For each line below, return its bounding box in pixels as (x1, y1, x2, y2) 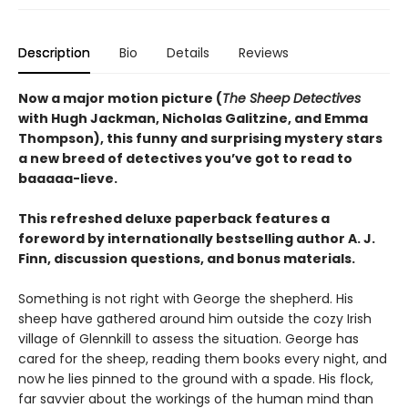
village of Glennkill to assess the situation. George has (18, 329, 359, 348)
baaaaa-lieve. (18, 168, 117, 188)
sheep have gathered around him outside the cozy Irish (18, 309, 372, 328)
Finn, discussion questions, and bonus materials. (18, 249, 355, 268)
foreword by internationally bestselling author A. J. (18, 229, 375, 248)
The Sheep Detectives (222, 88, 361, 107)
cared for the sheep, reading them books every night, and (18, 349, 387, 368)
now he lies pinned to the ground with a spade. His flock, (18, 369, 373, 388)
